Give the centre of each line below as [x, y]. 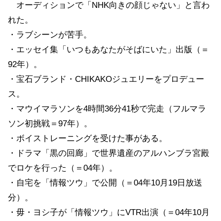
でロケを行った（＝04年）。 [63, 168]
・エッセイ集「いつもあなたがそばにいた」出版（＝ [109, 49]
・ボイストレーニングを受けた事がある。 [88, 138]
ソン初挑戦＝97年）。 [50, 123]
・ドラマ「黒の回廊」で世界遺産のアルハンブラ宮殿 [109, 153]
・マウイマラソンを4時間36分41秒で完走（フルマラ [107, 109]
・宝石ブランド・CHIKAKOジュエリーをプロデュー [106, 79]
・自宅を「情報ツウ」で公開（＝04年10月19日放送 [105, 183]
